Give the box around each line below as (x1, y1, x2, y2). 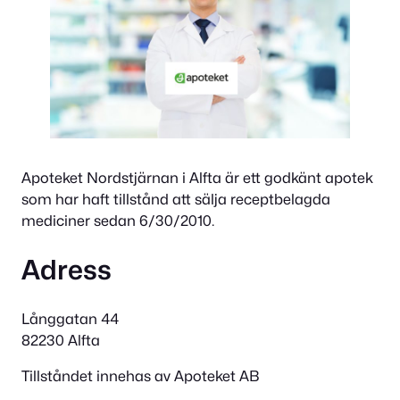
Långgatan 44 (21, 309, 119, 328)
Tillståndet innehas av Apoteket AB (21, 366, 259, 385)
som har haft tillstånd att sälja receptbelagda (21, 189, 330, 208)
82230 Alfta (21, 330, 100, 349)
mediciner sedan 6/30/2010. (21, 211, 214, 229)
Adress (21, 253, 112, 286)
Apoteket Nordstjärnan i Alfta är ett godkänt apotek (21, 168, 373, 187)
